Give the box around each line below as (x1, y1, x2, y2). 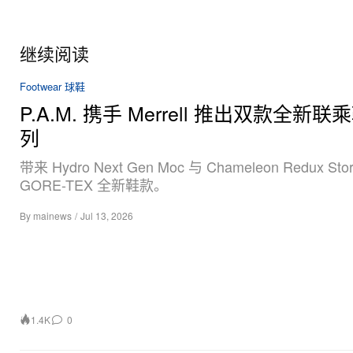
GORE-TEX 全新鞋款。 (20, 174, 168, 195)
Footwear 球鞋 (20, 79, 85, 95)
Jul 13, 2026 (80, 209, 133, 223)
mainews (33, 209, 72, 223)
